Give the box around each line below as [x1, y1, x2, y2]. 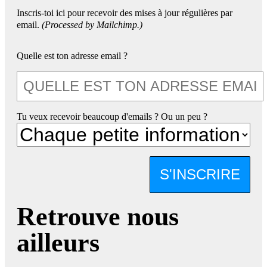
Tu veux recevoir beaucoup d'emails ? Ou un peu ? [17, 111, 207, 122]
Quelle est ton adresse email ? [17, 51, 128, 61]
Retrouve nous [17, 202, 179, 232]
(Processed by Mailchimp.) [42, 20, 142, 30]
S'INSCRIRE [160, 166, 240, 183]
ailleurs [17, 228, 100, 258]
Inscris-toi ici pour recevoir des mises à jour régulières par [17, 8, 232, 18]
